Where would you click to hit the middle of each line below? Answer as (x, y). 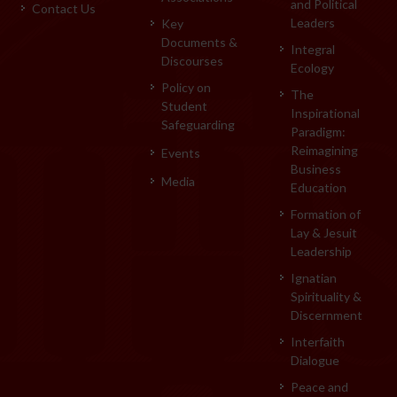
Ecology (312, 67)
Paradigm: (318, 131)
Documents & (199, 42)
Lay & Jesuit (323, 232)
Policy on (186, 87)
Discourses (192, 60)
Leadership (321, 251)
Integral (312, 49)
